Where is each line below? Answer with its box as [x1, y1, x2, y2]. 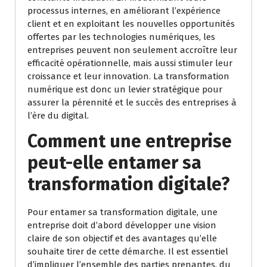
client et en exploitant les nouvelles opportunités [27, 18, 235, 30]
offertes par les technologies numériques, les [27, 32, 215, 43]
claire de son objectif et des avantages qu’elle [27, 233, 217, 244]
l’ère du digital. [27, 110, 89, 122]
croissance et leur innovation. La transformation [27, 71, 229, 82]
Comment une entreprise [27, 131, 232, 153]
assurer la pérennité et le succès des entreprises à [27, 97, 237, 108]
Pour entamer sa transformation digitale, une [27, 207, 218, 218]
